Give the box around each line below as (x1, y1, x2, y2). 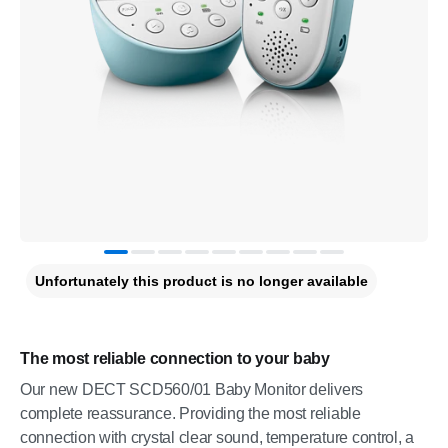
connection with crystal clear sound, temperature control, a (20, 429, 415, 446)
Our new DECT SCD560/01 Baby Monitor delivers (20, 381, 364, 398)
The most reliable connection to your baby (20, 350, 330, 367)
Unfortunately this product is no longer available (35, 273, 368, 289)
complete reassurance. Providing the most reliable (20, 405, 361, 422)
